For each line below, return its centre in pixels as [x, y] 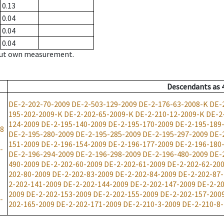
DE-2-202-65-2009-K [99, 114]
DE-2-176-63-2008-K [173, 104]
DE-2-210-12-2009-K [170, 114]
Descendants [189, 87]
